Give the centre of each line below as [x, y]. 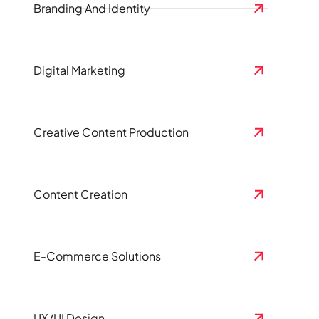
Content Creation [80, 194]
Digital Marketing [79, 70]
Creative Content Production [111, 132]
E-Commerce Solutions [97, 256]
